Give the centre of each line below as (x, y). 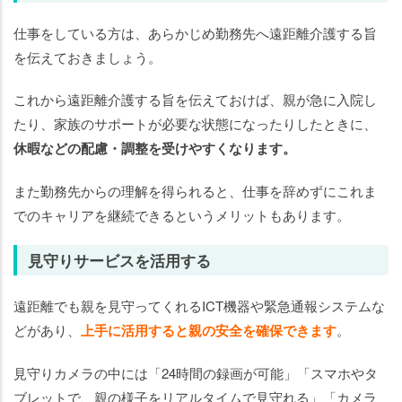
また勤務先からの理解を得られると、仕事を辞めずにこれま (195, 191)
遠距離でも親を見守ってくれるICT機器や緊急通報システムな (199, 306)
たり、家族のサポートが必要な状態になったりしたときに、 (195, 124)
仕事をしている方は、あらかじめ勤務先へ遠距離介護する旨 (195, 33)
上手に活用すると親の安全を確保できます (209, 331)
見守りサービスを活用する (119, 261)
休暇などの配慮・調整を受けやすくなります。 (155, 149)
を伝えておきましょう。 (87, 57)
